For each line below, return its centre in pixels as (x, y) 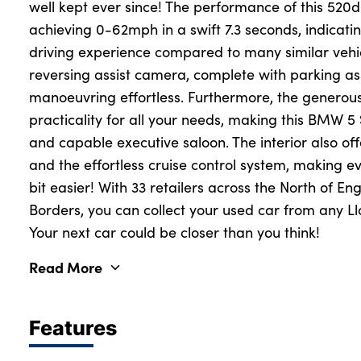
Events (33, 164)
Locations (41, 112)
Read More (66, 268)
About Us (39, 60)
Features (73, 328)
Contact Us (45, 189)
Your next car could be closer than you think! (174, 232)
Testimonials (50, 86)
